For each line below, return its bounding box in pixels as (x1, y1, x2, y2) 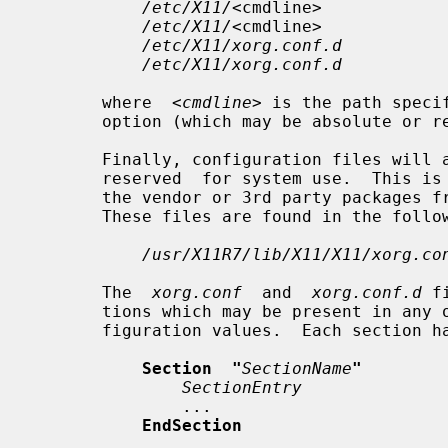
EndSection (142, 415, 242, 435)
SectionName (242, 358, 352, 378)
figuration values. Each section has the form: (32, 320, 102, 340)
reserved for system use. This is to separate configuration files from (32, 168, 102, 188)
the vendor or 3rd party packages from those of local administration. (32, 187, 102, 207)
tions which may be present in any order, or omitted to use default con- (32, 301, 102, 321)
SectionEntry (182, 377, 302, 397)
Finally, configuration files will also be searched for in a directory (32, 149, 102, 169)
